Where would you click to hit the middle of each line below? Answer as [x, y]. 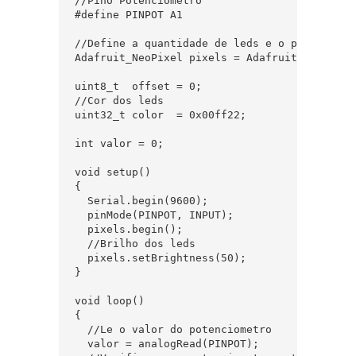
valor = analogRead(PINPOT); [167, 344]
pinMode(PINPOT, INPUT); [154, 215]
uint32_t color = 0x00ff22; [161, 115]
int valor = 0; [119, 143]
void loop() [110, 301]
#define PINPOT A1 [129, 15]
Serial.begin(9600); [141, 201]
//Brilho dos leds [135, 244]
